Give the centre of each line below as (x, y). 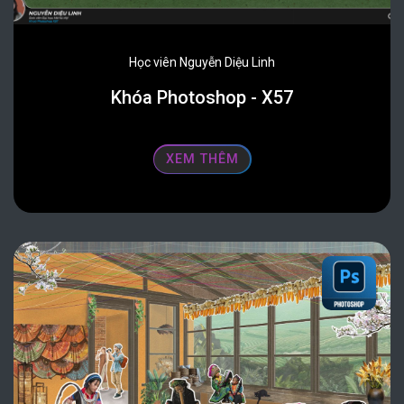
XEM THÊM (202, 160)
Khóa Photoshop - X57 (202, 98)
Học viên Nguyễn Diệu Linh (202, 63)
